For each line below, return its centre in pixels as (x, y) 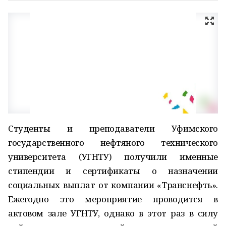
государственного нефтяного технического (113, 143)
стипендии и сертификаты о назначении (113, 171)
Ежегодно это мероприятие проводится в (113, 199)
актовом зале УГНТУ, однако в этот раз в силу (113, 213)
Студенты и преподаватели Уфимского (113, 128)
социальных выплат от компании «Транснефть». (113, 185)
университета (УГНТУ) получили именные (113, 157)
